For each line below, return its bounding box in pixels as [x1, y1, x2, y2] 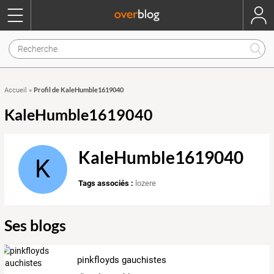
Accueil [4, 86, 27, 94]
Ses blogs [4, 215, 66, 234]
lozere [135, 179, 157, 188]
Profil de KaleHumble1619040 [34, 86, 124, 94]
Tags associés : [78, 179, 134, 188]
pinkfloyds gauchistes [77, 254, 166, 265]
